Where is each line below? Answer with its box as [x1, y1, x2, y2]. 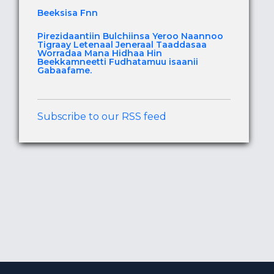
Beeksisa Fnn [37, 7, 98, 19]
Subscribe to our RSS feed [37, 111, 166, 123]
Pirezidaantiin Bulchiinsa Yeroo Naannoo [37, 31, 223, 42]
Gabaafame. [37, 65, 92, 76]
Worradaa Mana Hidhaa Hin [37, 48, 162, 59]
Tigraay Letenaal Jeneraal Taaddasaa [37, 39, 207, 51]
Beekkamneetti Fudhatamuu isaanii [37, 56, 198, 68]
